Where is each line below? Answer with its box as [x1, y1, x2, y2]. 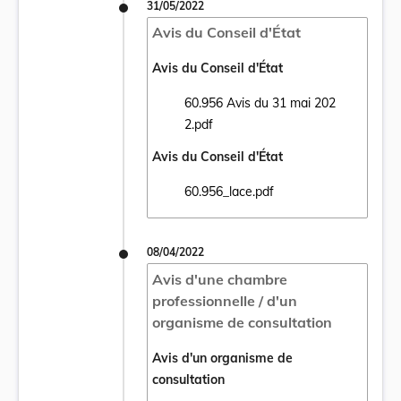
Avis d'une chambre [151, 269, 287, 288]
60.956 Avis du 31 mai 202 [183, 95, 336, 112]
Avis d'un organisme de [151, 349, 293, 366]
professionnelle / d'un [151, 291, 297, 310]
